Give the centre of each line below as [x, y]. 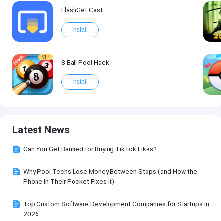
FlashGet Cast [82, 10]
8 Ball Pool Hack [85, 62]
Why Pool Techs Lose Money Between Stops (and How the [110, 171]
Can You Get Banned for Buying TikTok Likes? [90, 149]
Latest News [41, 129]
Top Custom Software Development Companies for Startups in [116, 203]
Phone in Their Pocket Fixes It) [69, 181]
